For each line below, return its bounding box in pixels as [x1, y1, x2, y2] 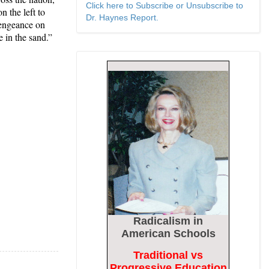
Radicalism [133, 215, 193, 227]
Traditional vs [133, 249, 203, 261]
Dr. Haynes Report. [86, 13, 159, 22]
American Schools [121, 228, 216, 240]
